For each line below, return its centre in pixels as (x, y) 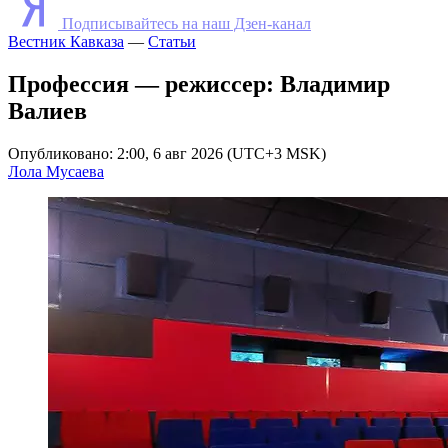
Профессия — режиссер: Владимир (199, 83)
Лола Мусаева (56, 171)
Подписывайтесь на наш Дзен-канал (186, 24)
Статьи (172, 42)
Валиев (47, 110)
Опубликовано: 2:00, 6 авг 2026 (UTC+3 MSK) (167, 153)
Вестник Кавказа (66, 42)
